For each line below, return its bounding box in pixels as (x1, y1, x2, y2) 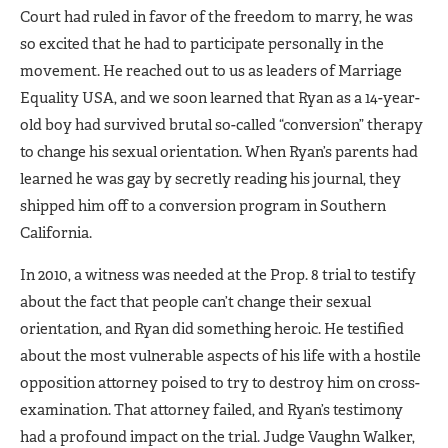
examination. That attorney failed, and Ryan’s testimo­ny (20, 399, 403, 420)
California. (20, 222, 92, 243)
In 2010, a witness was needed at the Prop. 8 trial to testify (20, 264, 416, 285)
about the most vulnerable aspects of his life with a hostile (20, 345, 421, 366)
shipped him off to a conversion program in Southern (20, 195, 386, 216)
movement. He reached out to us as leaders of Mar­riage (20, 60, 402, 81)
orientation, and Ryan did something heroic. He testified (20, 318, 404, 339)
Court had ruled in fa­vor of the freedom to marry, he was (20, 6, 413, 27)
